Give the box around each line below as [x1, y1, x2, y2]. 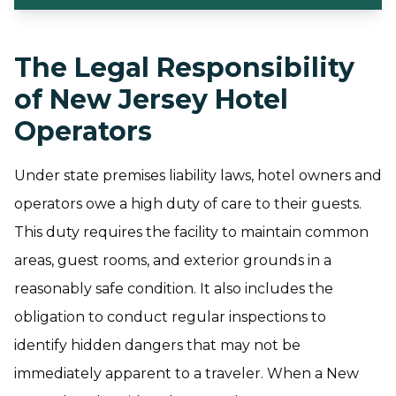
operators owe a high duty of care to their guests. [14, 195, 362, 212]
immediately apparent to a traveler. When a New [14, 365, 359, 382]
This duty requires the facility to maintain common [14, 224, 369, 240]
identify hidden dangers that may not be [14, 337, 301, 354]
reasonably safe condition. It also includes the [14, 280, 333, 297]
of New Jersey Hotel [14, 83, 288, 116]
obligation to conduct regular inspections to [14, 308, 326, 325]
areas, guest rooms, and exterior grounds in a [14, 252, 331, 269]
